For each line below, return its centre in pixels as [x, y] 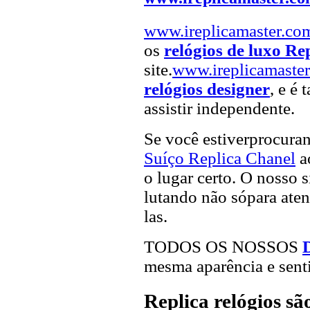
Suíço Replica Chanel [220, 158]
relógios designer [207, 89]
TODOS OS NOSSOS [223, 246]
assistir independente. [219, 108]
